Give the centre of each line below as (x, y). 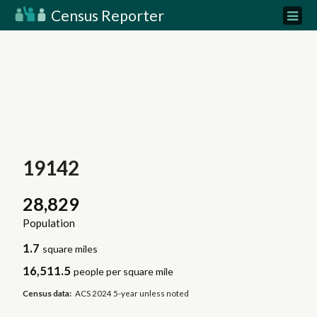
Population (48, 223)
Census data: (47, 293)
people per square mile (124, 272)
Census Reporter (106, 15)
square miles (70, 249)
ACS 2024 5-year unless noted (132, 293)
